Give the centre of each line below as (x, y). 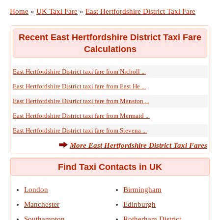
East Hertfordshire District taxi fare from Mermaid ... (81, 116)
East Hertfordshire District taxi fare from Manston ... (81, 101)
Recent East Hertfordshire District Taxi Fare (110, 37)
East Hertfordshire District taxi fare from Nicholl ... (79, 71)
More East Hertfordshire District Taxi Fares (138, 145)
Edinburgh (139, 204)
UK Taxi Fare (57, 11)
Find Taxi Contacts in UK (110, 167)
